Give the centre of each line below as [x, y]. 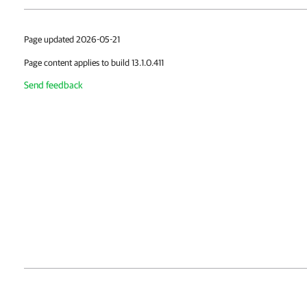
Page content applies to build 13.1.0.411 [94, 63]
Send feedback [53, 85]
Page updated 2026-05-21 [72, 39]
